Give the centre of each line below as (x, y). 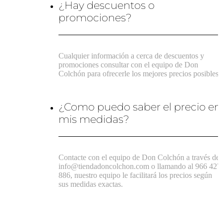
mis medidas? (94, 119)
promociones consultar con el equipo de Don (129, 65)
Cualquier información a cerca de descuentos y (132, 56)
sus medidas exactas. (91, 184)
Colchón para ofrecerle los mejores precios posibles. (140, 74)
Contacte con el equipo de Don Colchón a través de (139, 158)
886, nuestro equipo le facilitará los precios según (136, 175)
